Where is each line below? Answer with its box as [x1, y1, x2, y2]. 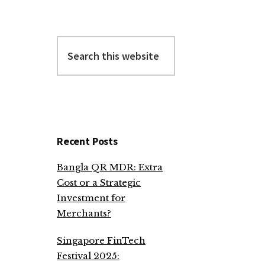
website [56, 68, 90, 79]
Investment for [57, 192, 125, 203]
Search [56, 37, 89, 49]
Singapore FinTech [57, 235, 146, 246]
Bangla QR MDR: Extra [57, 161, 163, 173]
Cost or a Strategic [57, 177, 141, 188]
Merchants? [57, 208, 111, 219]
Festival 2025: [57, 250, 119, 261]
